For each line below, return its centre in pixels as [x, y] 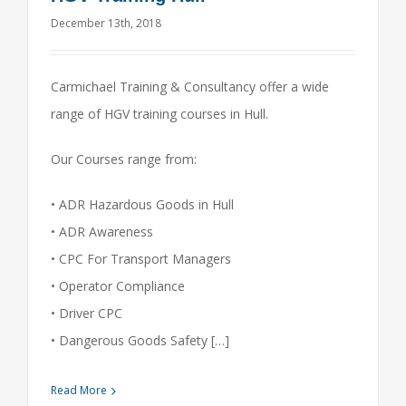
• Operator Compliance [118, 286]
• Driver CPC [87, 313]
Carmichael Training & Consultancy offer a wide [190, 87]
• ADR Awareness [102, 232]
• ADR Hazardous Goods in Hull [142, 204]
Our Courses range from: [124, 159]
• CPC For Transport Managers [141, 259]
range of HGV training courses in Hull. [159, 114]
